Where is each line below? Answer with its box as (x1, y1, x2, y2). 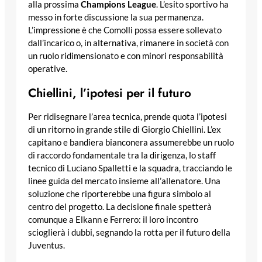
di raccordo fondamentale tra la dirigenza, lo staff (28, 150, 216, 161)
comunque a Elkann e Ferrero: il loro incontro (28, 215, 198, 225)
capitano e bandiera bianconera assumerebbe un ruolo (28, 137, 234, 148)
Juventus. (28, 240, 65, 251)
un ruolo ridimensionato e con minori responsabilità (28, 50, 223, 61)
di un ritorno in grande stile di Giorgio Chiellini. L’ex (28, 125, 221, 135)
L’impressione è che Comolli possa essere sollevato (28, 25, 222, 35)
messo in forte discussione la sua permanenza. (28, 12, 204, 22)
